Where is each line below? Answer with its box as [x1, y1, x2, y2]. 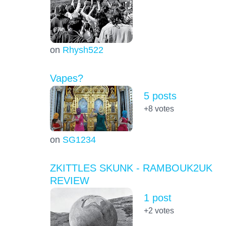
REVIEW [49, 175, 89, 186]
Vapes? [49, 73, 83, 84]
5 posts [143, 90, 177, 101]
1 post [143, 192, 172, 203]
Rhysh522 [62, 44, 103, 55]
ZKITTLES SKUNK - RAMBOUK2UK [49, 162, 212, 174]
